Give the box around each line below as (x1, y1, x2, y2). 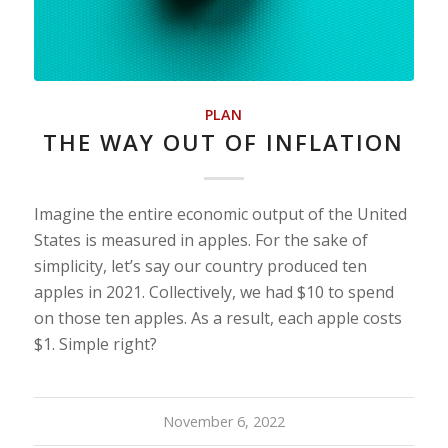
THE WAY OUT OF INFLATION (43, 127, 405, 159)
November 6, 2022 (162, 412, 285, 432)
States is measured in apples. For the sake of (33, 229, 368, 252)
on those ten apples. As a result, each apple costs (33, 307, 402, 330)
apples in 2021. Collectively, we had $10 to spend (33, 281, 394, 304)
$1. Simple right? (33, 333, 157, 356)
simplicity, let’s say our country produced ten (33, 255, 367, 278)
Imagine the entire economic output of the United (33, 203, 407, 226)
